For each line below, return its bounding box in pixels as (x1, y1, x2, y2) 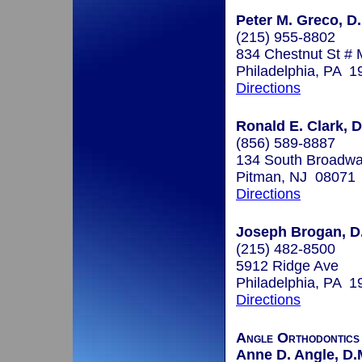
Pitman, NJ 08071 (236, 169, 356, 186)
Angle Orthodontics (236, 330, 360, 347)
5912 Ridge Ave (236, 258, 339, 275)
